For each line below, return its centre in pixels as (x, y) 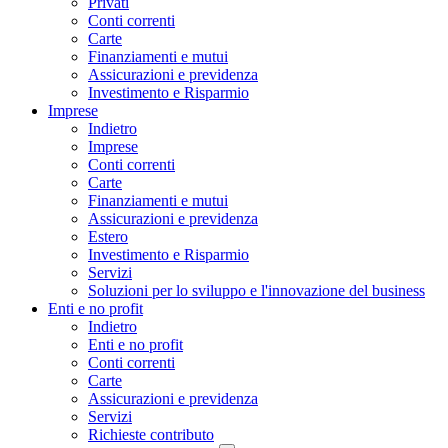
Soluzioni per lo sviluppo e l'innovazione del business (256, 290)
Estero (108, 236)
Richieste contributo (151, 434)
